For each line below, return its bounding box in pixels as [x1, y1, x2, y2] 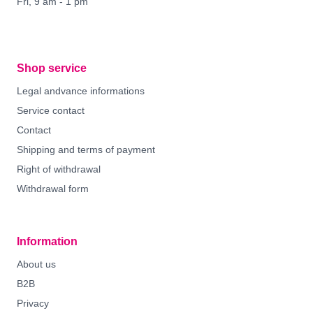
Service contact [17, 105, 85, 116]
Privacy [17, 298, 49, 309]
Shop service [17, 62, 87, 74]
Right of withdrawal [17, 163, 101, 175]
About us [17, 259, 56, 270]
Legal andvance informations [17, 85, 145, 96]
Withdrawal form [17, 183, 89, 194]
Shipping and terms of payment [17, 144, 155, 155]
